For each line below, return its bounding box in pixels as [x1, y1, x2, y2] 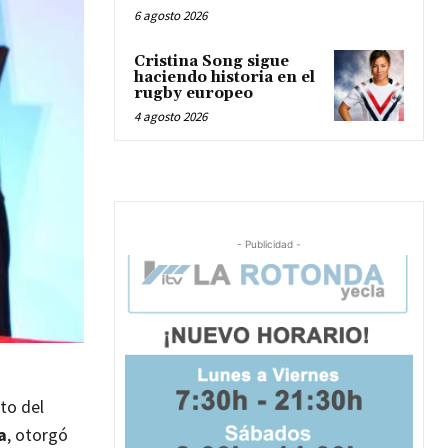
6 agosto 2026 [134, 7, 207, 25]
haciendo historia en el [134, 68, 315, 88]
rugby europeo [134, 84, 253, 104]
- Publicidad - [237, 238, 301, 251]
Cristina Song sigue [134, 52, 289, 72]
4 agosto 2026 [134, 108, 207, 126]
